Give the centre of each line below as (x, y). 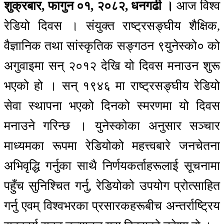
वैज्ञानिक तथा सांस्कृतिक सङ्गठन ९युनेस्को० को (112, 45)
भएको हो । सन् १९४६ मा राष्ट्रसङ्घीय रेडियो (112, 85)
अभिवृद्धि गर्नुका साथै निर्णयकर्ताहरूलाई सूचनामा (112, 165)
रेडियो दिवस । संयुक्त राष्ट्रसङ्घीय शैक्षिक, (112, 25)
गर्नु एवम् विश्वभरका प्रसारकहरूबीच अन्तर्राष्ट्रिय (112, 205)
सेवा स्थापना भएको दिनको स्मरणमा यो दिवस (112, 105)
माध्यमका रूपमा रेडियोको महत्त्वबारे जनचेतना (112, 145)
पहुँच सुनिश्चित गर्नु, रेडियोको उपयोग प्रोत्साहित (112, 185)
